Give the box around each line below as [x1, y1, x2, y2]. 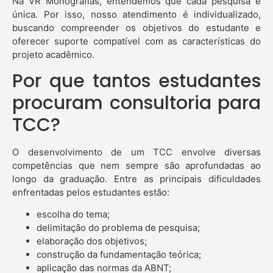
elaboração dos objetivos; [37, 235, 147, 247]
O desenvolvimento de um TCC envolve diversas [12, 146, 261, 158]
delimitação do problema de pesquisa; [37, 222, 200, 234]
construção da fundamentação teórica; [37, 249, 201, 261]
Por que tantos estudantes [12, 68, 261, 94]
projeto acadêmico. [12, 48, 94, 60]
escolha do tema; [37, 208, 110, 221]
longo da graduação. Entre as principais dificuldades [12, 173, 261, 185]
